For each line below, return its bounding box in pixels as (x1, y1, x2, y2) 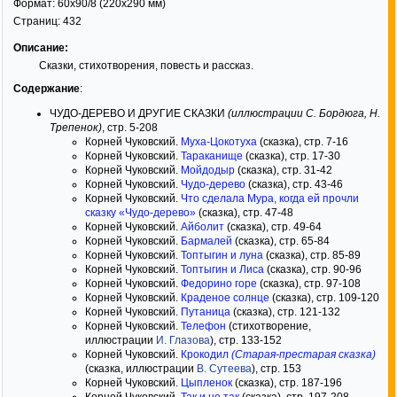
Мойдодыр (181, 164, 235, 176)
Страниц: (13, 15, 63, 27)
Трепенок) (50, 121, 102, 134)
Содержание (13, 82, 80, 95)
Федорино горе (181, 277, 257, 290)
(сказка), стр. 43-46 (245, 178, 343, 191)
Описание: (13, 42, 68, 54)
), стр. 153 (252, 362, 301, 375)
